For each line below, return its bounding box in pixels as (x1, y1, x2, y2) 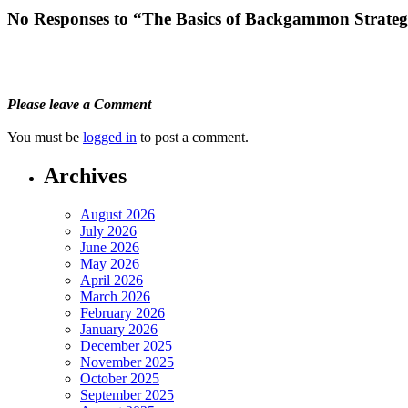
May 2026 (80, 256, 139, 272)
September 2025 (80, 387, 174, 403)
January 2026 (80, 321, 158, 338)
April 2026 (80, 272, 143, 289)
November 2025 (80, 354, 174, 371)
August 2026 (80, 207, 155, 223)
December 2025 (80, 338, 172, 354)
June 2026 (80, 240, 139, 256)
